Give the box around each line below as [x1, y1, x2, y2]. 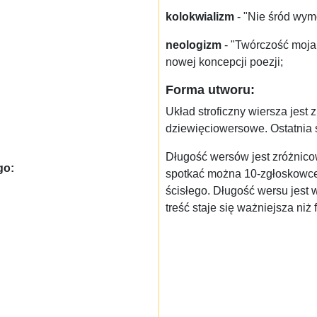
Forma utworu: [166, 82, 255, 98]
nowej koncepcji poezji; [166, 56, 283, 69]
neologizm [166, 39, 221, 52]
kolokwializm [166, 11, 234, 23]
